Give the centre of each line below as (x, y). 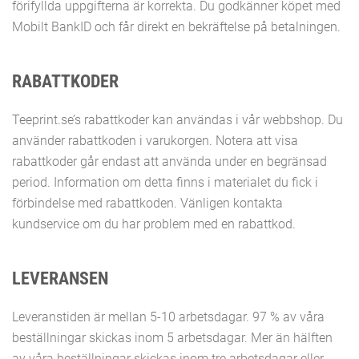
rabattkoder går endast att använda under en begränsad (169, 161)
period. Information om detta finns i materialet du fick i (165, 182)
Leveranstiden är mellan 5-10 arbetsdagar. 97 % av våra (168, 317)
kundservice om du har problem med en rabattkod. (154, 224)
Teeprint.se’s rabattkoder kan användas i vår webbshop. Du (177, 120)
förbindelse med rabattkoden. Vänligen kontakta (147, 203)
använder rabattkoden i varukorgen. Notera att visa (155, 141)
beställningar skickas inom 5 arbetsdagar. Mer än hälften (172, 338)
